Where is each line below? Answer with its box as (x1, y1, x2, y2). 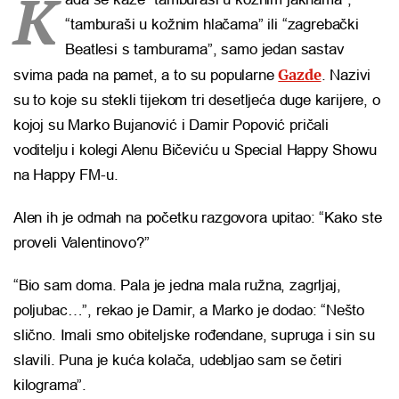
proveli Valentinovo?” (13, 234, 150, 252)
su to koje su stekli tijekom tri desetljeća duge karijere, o (13, 92, 380, 110)
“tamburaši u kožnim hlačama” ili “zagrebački (65, 16, 359, 34)
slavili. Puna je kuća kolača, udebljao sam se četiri (13, 352, 343, 370)
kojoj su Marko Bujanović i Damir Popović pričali (13, 117, 329, 134)
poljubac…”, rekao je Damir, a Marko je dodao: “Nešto (13, 302, 365, 320)
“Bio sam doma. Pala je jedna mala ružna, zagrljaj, (13, 277, 341, 295)
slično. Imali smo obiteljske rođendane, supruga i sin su (13, 327, 375, 345)
